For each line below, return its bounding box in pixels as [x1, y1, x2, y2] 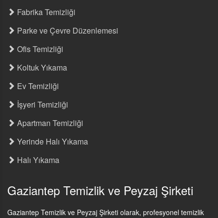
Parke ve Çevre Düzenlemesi [15, 25, 118, 36]
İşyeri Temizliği [15, 99, 68, 110]
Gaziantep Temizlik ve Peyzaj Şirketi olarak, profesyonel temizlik [7, 207, 204, 217]
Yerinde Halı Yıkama [15, 136, 88, 147]
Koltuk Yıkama [15, 62, 67, 73]
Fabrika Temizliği [15, 6, 75, 18]
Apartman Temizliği [15, 117, 83, 128]
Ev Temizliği [15, 80, 59, 91]
